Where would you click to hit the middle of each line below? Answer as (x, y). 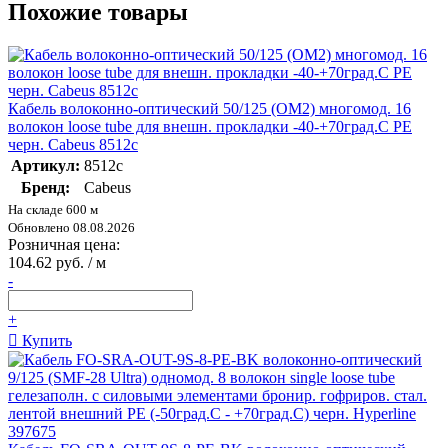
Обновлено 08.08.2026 (71, 227)
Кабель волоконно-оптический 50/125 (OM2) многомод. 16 (209, 108)
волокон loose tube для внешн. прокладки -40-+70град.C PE (210, 126)
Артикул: (45, 165)
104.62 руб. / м (57, 262)
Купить (45, 340)
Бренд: (45, 187)
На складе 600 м (53, 209)
